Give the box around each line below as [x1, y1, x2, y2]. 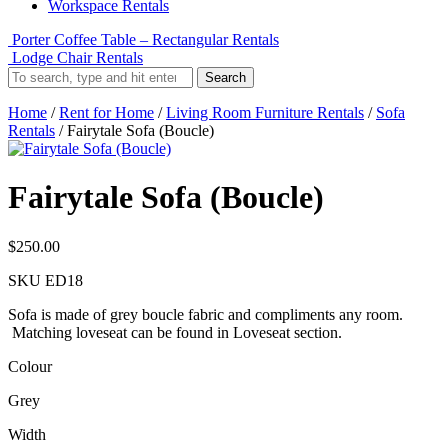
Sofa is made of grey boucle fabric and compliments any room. [8, 305, 403, 323]
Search [205, 70, 246, 85]
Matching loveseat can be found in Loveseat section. [8, 323, 342, 341]
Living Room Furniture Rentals [166, 104, 364, 121]
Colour [8, 357, 52, 375]
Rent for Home [59, 104, 154, 121]
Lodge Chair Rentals [12, 49, 143, 66]
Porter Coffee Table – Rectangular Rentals [12, 31, 279, 48]
